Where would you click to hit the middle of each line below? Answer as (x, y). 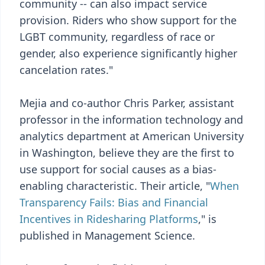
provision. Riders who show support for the (128, 20)
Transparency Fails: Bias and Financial (114, 202)
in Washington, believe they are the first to (127, 153)
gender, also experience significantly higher (128, 53)
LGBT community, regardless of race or (117, 37)
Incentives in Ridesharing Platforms (109, 219)
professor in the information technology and (131, 119)
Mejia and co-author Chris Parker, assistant (127, 103)
